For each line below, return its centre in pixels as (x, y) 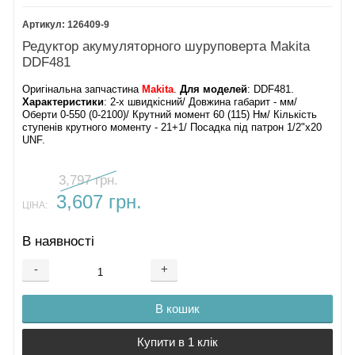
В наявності (59, 241)
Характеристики (63, 102)
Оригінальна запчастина (82, 89)
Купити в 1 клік (177, 342)
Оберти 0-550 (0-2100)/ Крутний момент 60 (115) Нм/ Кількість (170, 115)
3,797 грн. (89, 181)
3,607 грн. (99, 202)
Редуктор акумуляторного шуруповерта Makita (166, 46)
